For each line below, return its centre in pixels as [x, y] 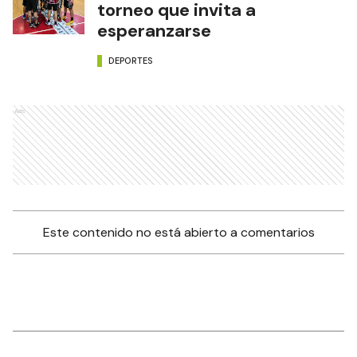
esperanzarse [154, 31]
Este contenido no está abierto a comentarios [178, 233]
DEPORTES [131, 60]
